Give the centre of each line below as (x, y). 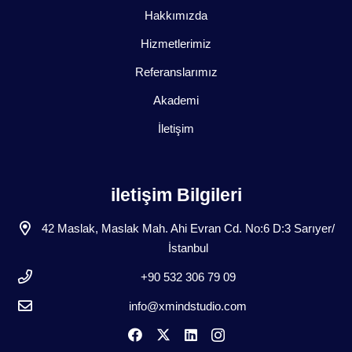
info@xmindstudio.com (188, 306)
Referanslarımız (176, 72)
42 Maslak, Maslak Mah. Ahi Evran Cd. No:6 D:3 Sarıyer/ (188, 229)
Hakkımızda (176, 16)
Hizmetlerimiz (176, 44)
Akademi (176, 101)
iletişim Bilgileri (176, 196)
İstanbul (188, 248)
